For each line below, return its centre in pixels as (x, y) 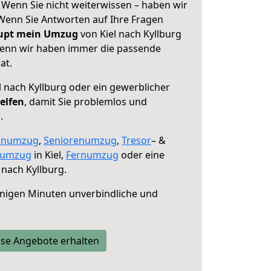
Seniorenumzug (80, 140)
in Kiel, (49, 155)
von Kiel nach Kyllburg (130, 34)
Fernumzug (92, 155)
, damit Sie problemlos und (86, 102)
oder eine (142, 155)
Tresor (136, 140)
